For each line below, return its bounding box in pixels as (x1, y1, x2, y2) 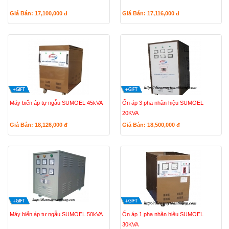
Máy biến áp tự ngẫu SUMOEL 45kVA (10, 100, 103, 106)
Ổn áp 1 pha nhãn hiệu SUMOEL (122, 211, 203, 217)
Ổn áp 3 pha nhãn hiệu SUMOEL (122, 100, 203, 106)
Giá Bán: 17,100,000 (10, 10, 64, 16)
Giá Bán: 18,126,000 (10, 122, 64, 128)
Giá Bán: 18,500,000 (122, 122, 176, 128)
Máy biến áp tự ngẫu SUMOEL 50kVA (10, 211, 103, 217)
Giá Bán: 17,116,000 (122, 10, 176, 16)
